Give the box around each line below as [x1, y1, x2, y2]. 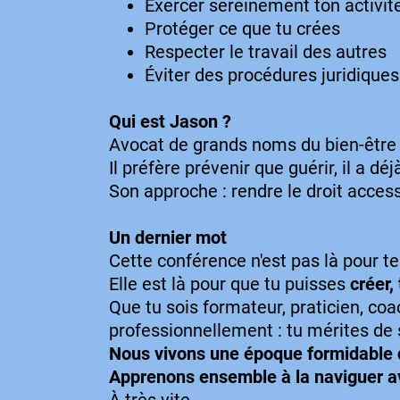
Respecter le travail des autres [145, 41, 387, 62]
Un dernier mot [109, 227, 227, 248]
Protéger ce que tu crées [145, 18, 340, 39]
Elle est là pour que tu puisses [109, 273, 350, 295]
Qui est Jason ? [109, 111, 231, 132]
